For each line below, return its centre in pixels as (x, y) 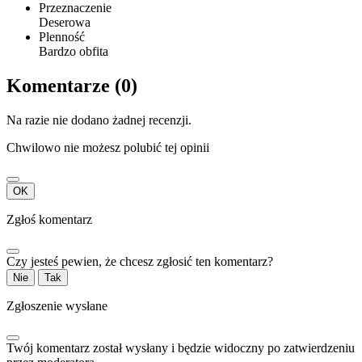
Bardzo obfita (74, 51)
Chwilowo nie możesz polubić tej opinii (108, 147)
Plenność (62, 36)
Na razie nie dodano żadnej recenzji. (99, 120)
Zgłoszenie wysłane (57, 305)
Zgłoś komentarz (49, 219)
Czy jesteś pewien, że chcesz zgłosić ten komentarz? (140, 261)
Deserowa (65, 22)
